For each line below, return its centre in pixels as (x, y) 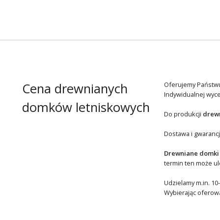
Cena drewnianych (75, 89)
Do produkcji (183, 114)
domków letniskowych (86, 108)
